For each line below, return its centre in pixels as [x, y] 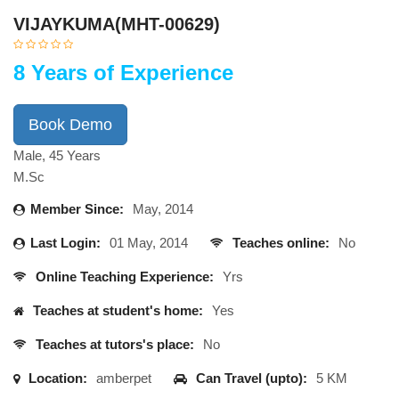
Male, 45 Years [57, 155]
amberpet [124, 378]
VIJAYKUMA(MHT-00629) [117, 24]
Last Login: [65, 243]
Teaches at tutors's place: [113, 344]
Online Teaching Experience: [123, 277]
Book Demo [70, 125]
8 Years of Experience [123, 73]
